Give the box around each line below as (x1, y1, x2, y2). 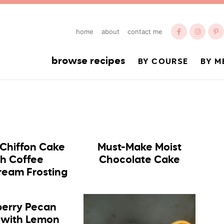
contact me (127, 27, 162, 35)
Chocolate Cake (99, 155, 180, 165)
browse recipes (51, 56, 125, 66)
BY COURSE (137, 58, 188, 66)
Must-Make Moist (97, 142, 182, 153)
